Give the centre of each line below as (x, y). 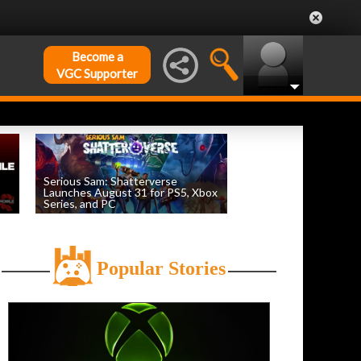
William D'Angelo (100, 218)
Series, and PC (80, 204)
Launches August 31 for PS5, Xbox (131, 193)
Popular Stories (162, 269)
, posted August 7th (171, 218)
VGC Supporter (97, 73)
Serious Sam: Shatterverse (110, 181)
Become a (97, 56)
